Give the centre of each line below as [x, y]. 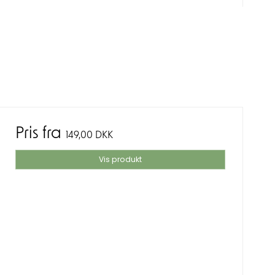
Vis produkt [120, 160]
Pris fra [40, 134]
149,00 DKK [89, 136]
